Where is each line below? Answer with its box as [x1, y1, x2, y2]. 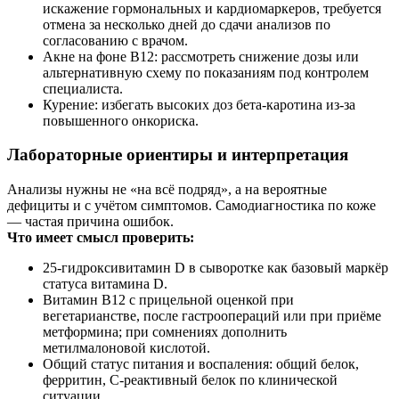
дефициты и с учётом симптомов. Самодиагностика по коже [7, 198, 376, 214]
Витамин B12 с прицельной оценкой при [43, 292, 294, 308]
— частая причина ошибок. [7, 214, 174, 230]
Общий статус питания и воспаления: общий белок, [43, 356, 359, 372]
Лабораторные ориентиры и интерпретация [7, 145, 348, 165]
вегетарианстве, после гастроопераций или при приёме [43, 308, 381, 324]
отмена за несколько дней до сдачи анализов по [43, 16, 330, 32]
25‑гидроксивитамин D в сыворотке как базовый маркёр [43, 260, 388, 276]
